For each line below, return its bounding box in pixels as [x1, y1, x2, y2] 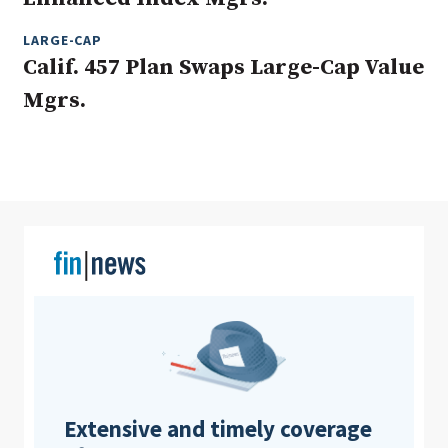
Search [346, 74, 399, 95]
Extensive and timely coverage [64, 414, 372, 444]
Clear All [233, 74, 289, 95]
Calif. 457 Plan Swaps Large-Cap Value [23, 54, 424, 82]
